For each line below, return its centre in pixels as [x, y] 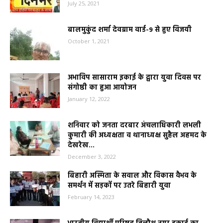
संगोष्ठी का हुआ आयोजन [102, 88]
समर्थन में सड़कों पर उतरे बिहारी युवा [119, 186]
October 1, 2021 [89, 41]
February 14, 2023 [91, 197]
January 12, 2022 [89, 99]
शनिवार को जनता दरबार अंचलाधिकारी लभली [134, 126]
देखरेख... [81, 146]
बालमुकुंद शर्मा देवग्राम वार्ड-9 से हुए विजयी [130, 30]
